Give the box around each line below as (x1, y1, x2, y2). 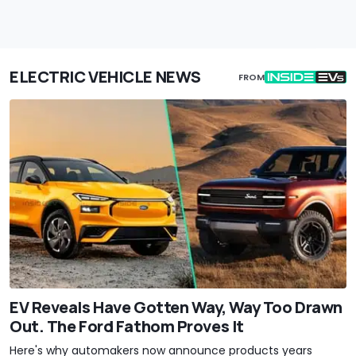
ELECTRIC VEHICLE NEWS (10, 65, 201, 87)
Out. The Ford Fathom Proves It (10, 315, 244, 337)
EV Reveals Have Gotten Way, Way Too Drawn (10, 296, 342, 318)
